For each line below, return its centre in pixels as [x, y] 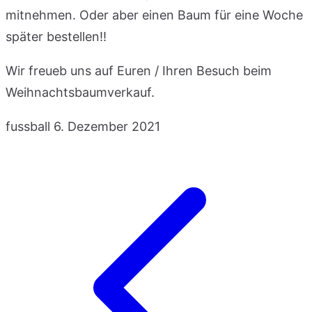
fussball [28, 126]
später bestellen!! [56, 36]
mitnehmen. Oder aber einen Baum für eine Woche [154, 15]
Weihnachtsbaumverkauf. [80, 92]
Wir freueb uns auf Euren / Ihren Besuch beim [139, 70]
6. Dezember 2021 [107, 126]
